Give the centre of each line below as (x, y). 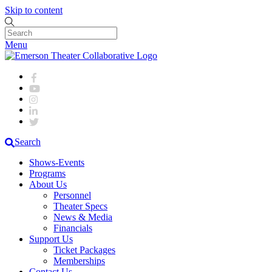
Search (28, 141)
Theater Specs (80, 206)
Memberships (79, 261)
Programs (47, 174)
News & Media (83, 217)
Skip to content (34, 10)
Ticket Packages (84, 250)
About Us (48, 185)
